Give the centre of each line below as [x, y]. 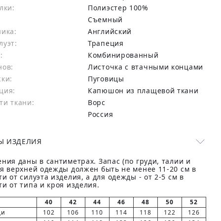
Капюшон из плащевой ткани [146, 91]
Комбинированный [126, 55]
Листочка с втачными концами [148, 67]
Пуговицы [109, 79]
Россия [103, 114]
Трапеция [108, 43]
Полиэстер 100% [121, 8]
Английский [112, 31]
